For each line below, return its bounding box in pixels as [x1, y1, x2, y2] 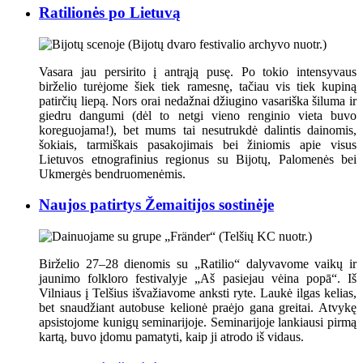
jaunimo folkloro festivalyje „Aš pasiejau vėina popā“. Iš [39, 271, 357, 286]
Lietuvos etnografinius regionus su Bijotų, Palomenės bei [39, 152, 357, 166]
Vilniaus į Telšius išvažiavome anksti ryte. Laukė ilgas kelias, [39, 286, 357, 301]
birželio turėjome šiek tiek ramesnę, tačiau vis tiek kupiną [39, 79, 357, 93]
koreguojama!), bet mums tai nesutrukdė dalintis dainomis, [39, 122, 357, 137]
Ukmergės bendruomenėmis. [39, 166, 186, 181]
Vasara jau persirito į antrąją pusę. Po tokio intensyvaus [39, 64, 357, 79]
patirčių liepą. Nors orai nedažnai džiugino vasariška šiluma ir [39, 93, 357, 108]
